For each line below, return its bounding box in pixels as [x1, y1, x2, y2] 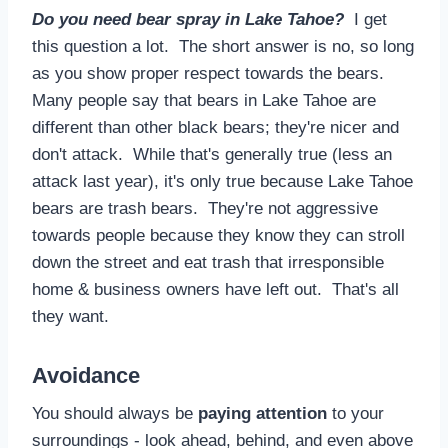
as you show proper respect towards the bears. [32, 63, 389, 83]
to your [327, 403, 384, 423]
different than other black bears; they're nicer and [32, 117, 399, 137]
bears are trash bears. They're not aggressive [32, 198, 378, 218]
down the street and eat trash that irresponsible [32, 252, 384, 272]
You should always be [32, 403, 198, 423]
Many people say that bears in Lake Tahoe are [32, 90, 376, 110]
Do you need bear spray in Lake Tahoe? [32, 9, 344, 29]
